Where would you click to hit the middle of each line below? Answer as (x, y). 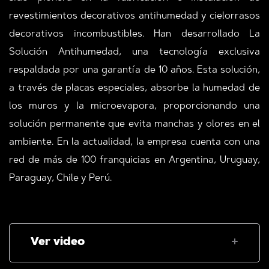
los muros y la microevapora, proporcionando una (134, 106)
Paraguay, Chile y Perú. (60, 178)
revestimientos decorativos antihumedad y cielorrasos (134, 16)
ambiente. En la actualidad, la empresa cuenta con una (134, 142)
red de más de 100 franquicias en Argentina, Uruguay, (134, 160)
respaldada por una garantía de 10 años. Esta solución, (134, 70)
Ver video (58, 243)
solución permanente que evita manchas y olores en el (134, 124)
